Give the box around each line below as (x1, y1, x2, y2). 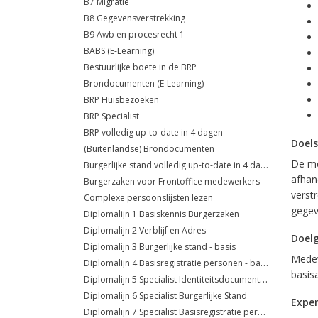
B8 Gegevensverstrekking (84, 12, 185, 24)
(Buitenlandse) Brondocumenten (84, 143, 214, 155)
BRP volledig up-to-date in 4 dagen (84, 126, 223, 138)
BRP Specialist (84, 110, 139, 122)
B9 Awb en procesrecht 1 (84, 28, 185, 40)
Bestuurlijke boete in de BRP (84, 61, 197, 73)
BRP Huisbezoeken (84, 94, 159, 106)
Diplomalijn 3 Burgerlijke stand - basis (84, 241, 236, 253)
